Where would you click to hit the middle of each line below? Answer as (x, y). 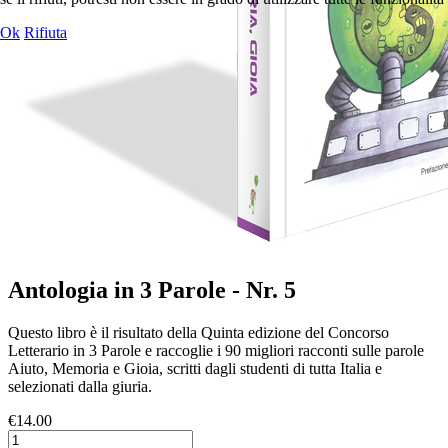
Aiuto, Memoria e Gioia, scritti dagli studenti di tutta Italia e (195, 368)
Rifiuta (45, 32)
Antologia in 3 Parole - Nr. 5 (152, 290)
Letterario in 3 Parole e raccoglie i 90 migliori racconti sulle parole (216, 350)
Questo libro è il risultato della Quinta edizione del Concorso (198, 332)
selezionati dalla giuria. (80, 386)
